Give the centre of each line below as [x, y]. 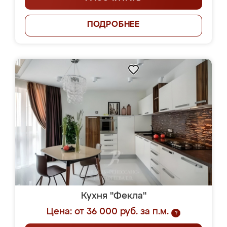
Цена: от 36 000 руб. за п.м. [108, 212]
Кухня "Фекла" [113, 196]
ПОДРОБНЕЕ [113, 25]
